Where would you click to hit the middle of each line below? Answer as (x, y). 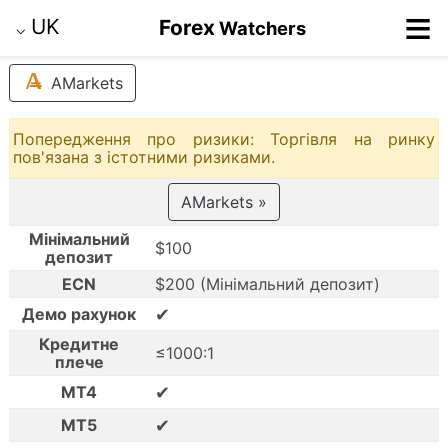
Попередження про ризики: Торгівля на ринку (224, 139)
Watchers (262, 28)
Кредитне (79, 344)
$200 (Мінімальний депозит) (267, 284)
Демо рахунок (79, 314)
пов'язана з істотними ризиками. (144, 157)
